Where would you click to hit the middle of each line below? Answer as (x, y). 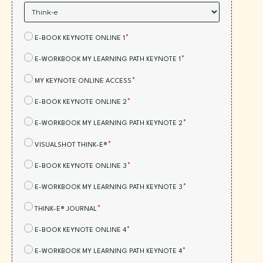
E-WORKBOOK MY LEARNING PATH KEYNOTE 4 (108, 252)
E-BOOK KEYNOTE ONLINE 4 (80, 231)
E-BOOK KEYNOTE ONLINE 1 (80, 38)
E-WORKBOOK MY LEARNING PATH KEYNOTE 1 (108, 60)
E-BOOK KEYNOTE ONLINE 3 (81, 167)
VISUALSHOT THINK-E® (71, 145)
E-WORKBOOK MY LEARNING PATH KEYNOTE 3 (109, 188)
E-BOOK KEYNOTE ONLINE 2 (81, 102)
